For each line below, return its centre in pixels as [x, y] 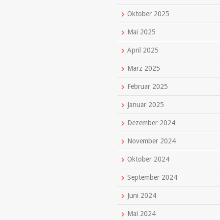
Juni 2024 [142, 195]
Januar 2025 [146, 105]
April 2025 [143, 50]
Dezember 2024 [151, 123]
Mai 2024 [141, 214]
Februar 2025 [148, 86]
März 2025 [144, 68]
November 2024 [151, 141]
